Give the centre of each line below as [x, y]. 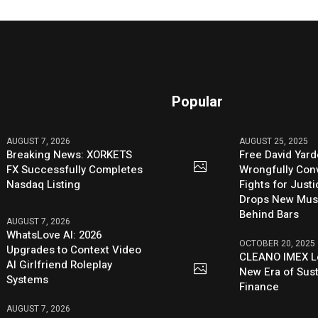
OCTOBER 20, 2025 [278, 244]
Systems [28, 279]
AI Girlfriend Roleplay [60, 264]
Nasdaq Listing [44, 185]
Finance [259, 287]
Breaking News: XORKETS [70, 155]
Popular [198, 102]
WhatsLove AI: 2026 [54, 235]
